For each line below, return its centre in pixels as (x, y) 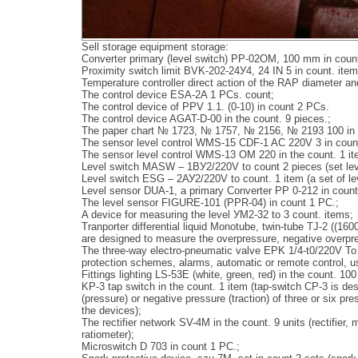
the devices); (111, 310)
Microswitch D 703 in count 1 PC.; (161, 346)
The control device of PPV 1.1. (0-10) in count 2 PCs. (205, 106)
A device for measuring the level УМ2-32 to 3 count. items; (217, 214)
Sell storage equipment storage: (155, 46)
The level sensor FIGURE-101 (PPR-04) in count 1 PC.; (210, 202)
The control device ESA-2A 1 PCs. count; (178, 94)
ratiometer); (108, 334)
